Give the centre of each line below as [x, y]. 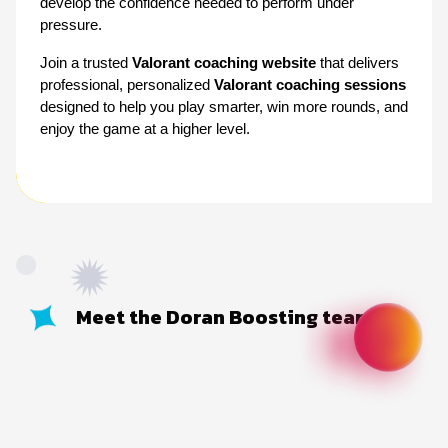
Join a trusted [86, 62]
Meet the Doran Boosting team [224, 316]
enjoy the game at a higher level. [145, 128]
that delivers [357, 62]
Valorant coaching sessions [310, 84]
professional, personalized [127, 84]
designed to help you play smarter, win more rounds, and [224, 106]
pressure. [71, 24]
